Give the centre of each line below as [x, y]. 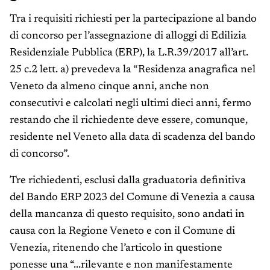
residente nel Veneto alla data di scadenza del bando [133, 138]
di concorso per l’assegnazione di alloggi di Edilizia [128, 36]
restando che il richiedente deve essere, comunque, [129, 121]
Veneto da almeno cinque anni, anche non [109, 87]
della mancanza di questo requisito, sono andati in [127, 215]
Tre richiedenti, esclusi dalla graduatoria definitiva [128, 181]
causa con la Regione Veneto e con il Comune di [122, 232]
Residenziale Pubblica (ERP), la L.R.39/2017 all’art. [129, 53]
